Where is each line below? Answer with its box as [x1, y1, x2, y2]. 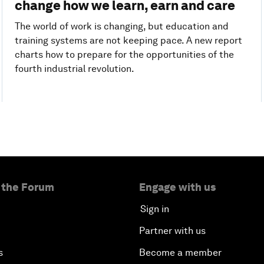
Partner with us [139, 225, 206, 236]
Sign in [140, 203, 169, 214]
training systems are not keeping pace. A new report [14, 34, 242, 46]
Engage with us [139, 180, 216, 193]
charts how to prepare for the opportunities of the [14, 48, 234, 60]
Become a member [139, 246, 222, 258]
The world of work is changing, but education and [14, 20, 229, 32]
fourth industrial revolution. [14, 62, 134, 74]
